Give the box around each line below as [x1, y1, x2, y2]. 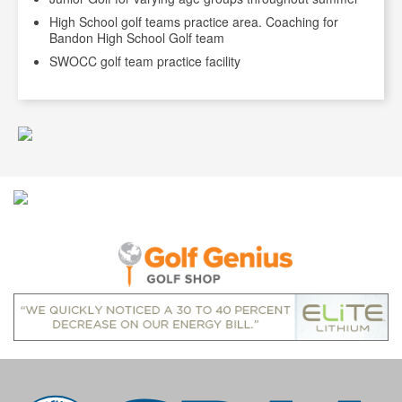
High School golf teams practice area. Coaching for [49, 13, 338, 31]
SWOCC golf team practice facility [49, 52, 240, 70]
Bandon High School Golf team [49, 29, 224, 47]
